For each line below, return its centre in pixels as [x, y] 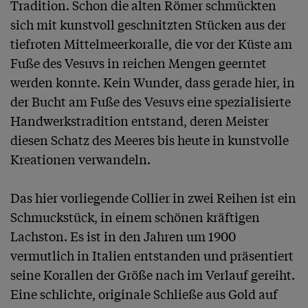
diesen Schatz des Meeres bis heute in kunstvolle [150, 140]
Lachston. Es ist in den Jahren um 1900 [123, 236]
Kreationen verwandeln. [80, 159]
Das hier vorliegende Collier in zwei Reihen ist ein [153, 198]
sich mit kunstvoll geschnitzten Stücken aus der [148, 24]
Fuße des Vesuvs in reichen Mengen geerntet [139, 63]
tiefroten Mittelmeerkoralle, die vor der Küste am [151, 44]
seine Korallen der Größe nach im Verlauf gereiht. [153, 275]
